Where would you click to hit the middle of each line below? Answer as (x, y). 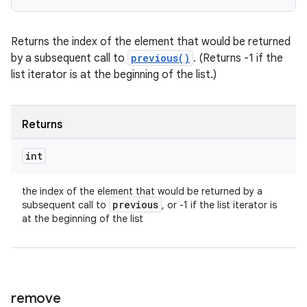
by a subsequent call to (69, 58)
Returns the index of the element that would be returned (151, 42)
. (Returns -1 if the (238, 58)
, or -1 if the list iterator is (219, 205)
